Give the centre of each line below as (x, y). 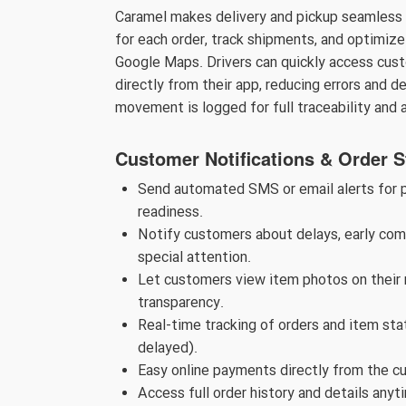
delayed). (168, 348)
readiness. (170, 213)
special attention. (194, 258)
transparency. (181, 303)
